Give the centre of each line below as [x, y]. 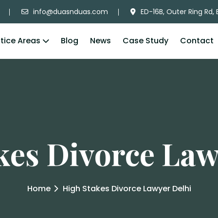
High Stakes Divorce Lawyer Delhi [127, 188]
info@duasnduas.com [71, 12]
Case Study [145, 41]
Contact [197, 41]
